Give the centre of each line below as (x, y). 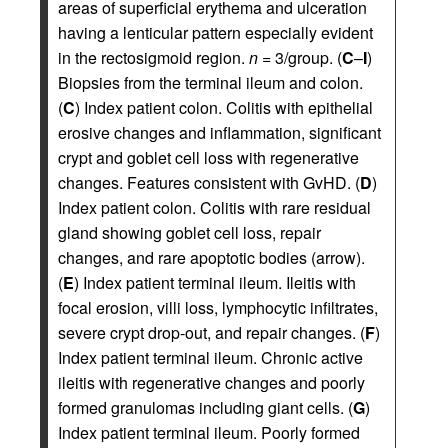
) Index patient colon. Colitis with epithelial (224, 107)
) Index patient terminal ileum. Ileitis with (215, 282)
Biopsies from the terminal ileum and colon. (210, 82)
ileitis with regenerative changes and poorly (211, 382)
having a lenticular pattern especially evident (215, 32)
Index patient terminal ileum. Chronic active (210, 357)
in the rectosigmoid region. (153, 57)
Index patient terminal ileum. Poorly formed (209, 432)
